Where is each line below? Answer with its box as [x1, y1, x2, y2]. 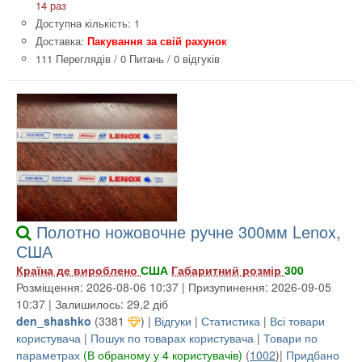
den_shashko [16, 312, 91, 329]
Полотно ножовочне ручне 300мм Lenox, [36, 219, 341, 243]
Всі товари [270, 312, 325, 329]
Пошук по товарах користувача [90, 329, 254, 346]
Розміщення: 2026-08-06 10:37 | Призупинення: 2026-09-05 [16, 278, 331, 295]
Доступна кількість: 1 [36, 15, 140, 31]
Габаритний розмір [171, 261, 284, 278]
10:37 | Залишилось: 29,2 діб [16, 295, 168, 312]
